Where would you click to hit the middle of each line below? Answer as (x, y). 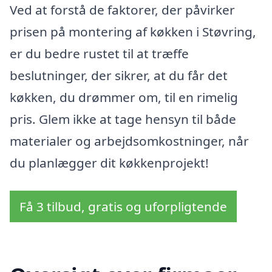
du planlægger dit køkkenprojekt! (109, 162)
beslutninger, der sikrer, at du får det (119, 75)
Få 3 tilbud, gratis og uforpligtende (123, 206)
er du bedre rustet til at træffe (99, 53)
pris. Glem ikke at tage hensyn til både (123, 119)
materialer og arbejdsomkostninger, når (129, 141)
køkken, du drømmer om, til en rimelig (124, 97)
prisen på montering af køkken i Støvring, (133, 31)
